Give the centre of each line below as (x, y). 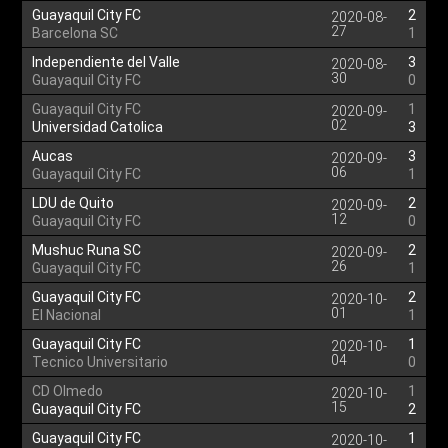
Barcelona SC (75, 33)
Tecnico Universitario (100, 362)
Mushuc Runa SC (87, 250)
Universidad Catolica (98, 127)
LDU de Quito (73, 203)
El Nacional (67, 315)
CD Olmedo (68, 391)
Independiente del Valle (106, 62)
